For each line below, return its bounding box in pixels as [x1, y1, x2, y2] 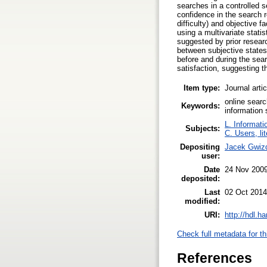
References [177, 250, 252, 266]
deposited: [181, 173, 220, 183]
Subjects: [185, 123, 220, 133]
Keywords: [181, 101, 220, 110]
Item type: [184, 83, 220, 92]
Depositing [180, 142, 220, 151]
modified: [185, 196, 220, 206]
